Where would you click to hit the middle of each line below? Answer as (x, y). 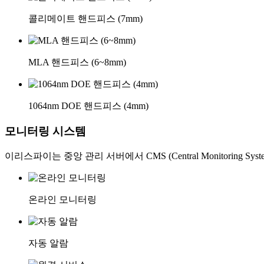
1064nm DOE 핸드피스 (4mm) (88, 106)
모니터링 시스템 (45, 131)
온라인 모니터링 (62, 199)
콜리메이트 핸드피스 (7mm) (85, 19)
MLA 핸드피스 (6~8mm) (77, 62)
